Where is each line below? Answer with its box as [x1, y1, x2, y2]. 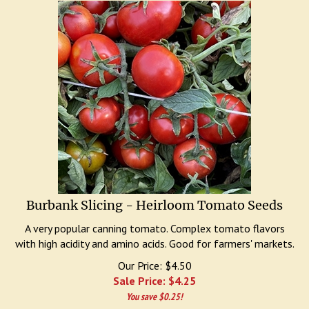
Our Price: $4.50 [117, 252, 192, 266]
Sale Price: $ [113, 267, 175, 281]
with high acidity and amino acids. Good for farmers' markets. [14, 230, 295, 243]
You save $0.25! [126, 283, 183, 296]
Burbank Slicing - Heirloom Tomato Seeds [26, 190, 283, 206]
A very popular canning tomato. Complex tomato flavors [24, 215, 285, 228]
